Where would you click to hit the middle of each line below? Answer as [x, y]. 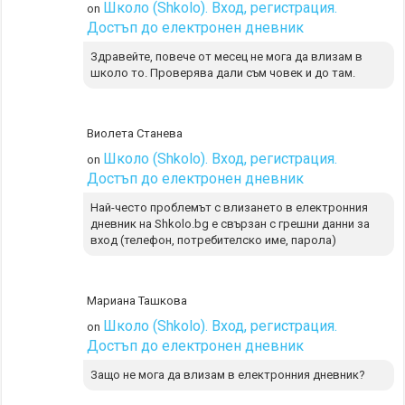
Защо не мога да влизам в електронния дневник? [228, 374]
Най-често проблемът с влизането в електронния [230, 207]
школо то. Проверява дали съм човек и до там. [223, 72]
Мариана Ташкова [137, 300]
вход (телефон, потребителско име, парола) [214, 240]
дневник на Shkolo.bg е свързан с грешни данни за [231, 223]
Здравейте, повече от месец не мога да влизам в [227, 56]
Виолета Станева [135, 133]
